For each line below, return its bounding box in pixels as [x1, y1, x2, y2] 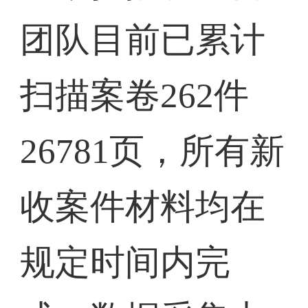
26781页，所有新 [20, 131, 285, 171]
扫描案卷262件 [20, 76, 250, 115]
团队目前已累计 [20, 20, 266, 60]
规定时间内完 [20, 243, 231, 283]
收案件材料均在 [20, 187, 266, 227]
